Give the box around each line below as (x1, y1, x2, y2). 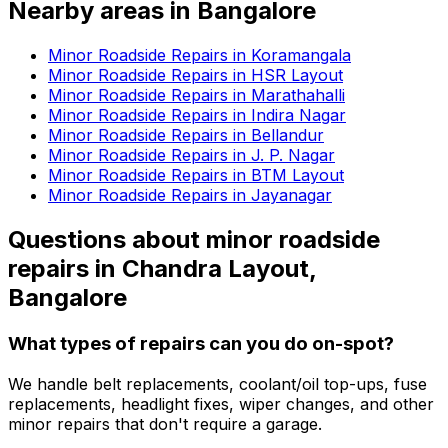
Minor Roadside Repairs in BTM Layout (48, 165, 344, 186)
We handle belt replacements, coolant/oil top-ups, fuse (8, 373, 427, 394)
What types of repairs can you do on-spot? (8, 331, 394, 355)
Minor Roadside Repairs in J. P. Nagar (48, 145, 335, 166)
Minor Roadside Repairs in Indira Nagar (48, 105, 346, 126)
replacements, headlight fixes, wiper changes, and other (8, 393, 434, 414)
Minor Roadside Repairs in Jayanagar (48, 185, 332, 206)
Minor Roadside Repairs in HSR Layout (48, 65, 343, 86)
